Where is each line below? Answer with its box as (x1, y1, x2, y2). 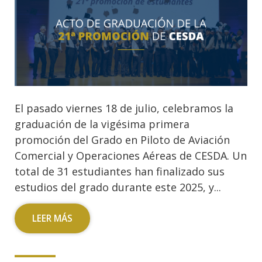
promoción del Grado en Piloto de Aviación (15, 132, 230, 147)
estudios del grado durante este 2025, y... (15, 180, 221, 194)
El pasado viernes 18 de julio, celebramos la (15, 101, 233, 115)
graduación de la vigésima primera (15, 116, 189, 131)
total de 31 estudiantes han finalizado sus (15, 164, 225, 178)
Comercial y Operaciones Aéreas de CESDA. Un (15, 148, 247, 163)
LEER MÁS (32, 212, 73, 225)
